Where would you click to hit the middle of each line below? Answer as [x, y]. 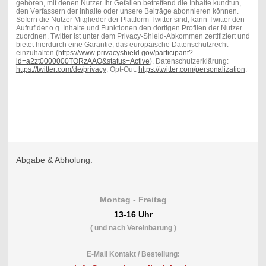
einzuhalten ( [37, 53]
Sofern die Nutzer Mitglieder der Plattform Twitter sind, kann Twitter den [130, 19]
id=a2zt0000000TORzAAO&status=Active [83, 61]
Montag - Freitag [133, 200]
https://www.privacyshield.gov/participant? [125, 53]
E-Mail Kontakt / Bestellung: [133, 254]
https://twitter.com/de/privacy [61, 69]
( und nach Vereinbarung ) [133, 228]
